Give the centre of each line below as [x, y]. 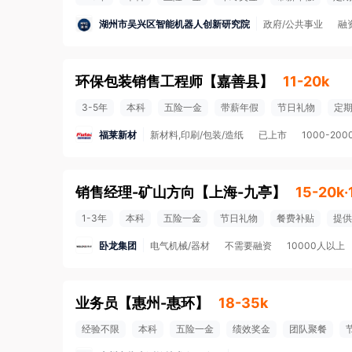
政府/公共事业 [293, 24]
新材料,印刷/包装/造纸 [197, 135]
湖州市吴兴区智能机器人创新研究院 [174, 24]
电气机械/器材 [180, 246]
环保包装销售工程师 [139, 81]
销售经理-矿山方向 [135, 192]
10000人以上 [316, 246]
